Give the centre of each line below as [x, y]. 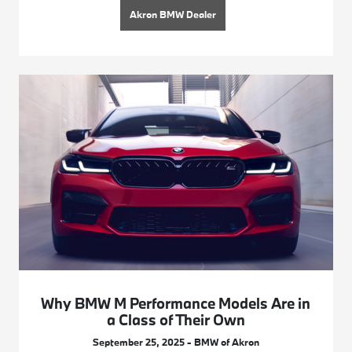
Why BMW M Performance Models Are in [176, 304]
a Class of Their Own [176, 320]
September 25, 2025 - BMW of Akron [176, 342]
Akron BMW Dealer [172, 14]
